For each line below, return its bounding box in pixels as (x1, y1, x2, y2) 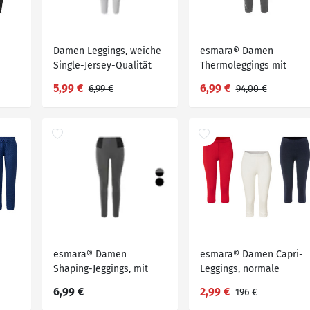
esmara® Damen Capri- (199, 248, 303, 260)
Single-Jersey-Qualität (53, 60, 152, 71)
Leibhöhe (199, 277, 241, 289)
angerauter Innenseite (199, 74, 298, 86)
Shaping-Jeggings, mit (53, 263, 148, 275)
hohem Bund (53, 277, 109, 289)
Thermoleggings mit (199, 60, 286, 71)
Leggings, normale (199, 263, 280, 275)
